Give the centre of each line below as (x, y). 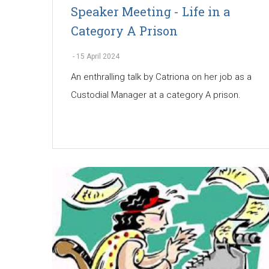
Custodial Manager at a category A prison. (156, 95)
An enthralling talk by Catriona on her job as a (161, 77)
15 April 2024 (98, 56)
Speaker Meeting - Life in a (150, 11)
